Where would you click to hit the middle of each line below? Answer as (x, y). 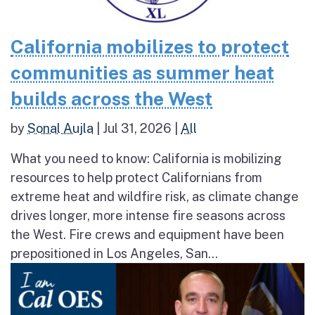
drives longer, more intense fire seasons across (148, 215)
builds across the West (111, 98)
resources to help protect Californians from (136, 177)
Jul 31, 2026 (137, 128)
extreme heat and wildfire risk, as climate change (155, 196)
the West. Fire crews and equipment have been (147, 234)
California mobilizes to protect (150, 46)
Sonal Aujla (60, 128)
